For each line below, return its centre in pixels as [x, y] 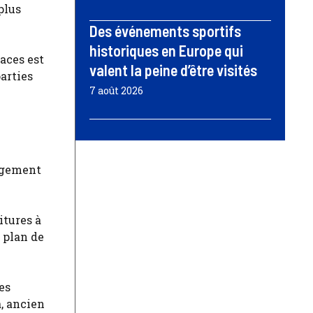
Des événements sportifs [165, 30]
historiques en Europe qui [166, 50]
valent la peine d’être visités [173, 70]
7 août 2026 [116, 90]
